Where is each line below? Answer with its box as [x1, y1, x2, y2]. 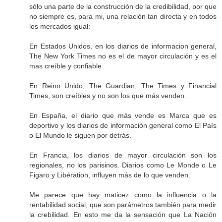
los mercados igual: [29, 22, 90, 31]
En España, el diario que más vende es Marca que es [29, 111, 217, 120]
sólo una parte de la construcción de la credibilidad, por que [29, 2, 217, 11]
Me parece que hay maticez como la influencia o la [29, 191, 217, 199]
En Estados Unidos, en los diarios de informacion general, [29, 42, 217, 51]
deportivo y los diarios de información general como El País [29, 121, 217, 130]
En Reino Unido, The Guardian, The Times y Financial [29, 82, 217, 90]
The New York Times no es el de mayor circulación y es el [29, 52, 217, 60]
